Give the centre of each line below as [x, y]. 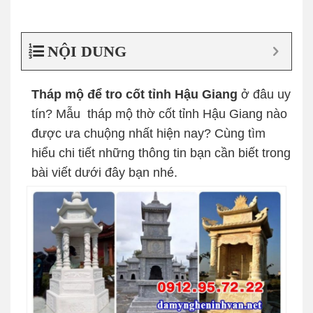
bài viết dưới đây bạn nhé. [104, 172]
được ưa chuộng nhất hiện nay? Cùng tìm [148, 133]
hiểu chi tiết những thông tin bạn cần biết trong [161, 153]
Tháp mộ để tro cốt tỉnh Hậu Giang [134, 94]
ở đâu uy [264, 94]
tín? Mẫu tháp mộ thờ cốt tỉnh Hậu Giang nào [159, 114]
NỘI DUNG [87, 51]
